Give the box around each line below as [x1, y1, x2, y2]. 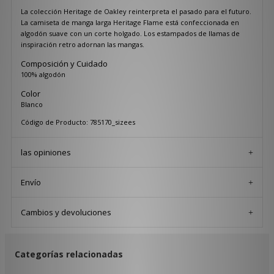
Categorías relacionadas [14, 248, 123, 261]
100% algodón [20, 70, 65, 80]
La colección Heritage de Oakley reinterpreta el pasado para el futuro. [20, 7, 251, 17]
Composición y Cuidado [20, 58, 108, 70]
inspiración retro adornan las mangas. [20, 40, 144, 50]
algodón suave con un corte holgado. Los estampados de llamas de [20, 29, 240, 39]
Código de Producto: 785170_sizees [20, 117, 135, 127]
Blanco [20, 100, 43, 109]
